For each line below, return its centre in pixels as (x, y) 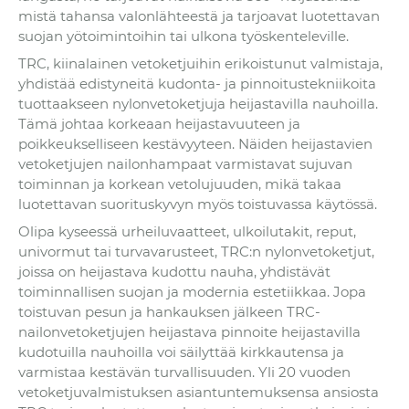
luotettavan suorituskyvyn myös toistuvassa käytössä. (198, 204)
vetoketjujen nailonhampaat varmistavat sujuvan (185, 164)
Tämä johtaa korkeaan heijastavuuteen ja (159, 124)
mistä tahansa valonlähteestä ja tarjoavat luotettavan (199, 16)
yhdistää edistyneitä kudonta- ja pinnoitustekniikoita (197, 84)
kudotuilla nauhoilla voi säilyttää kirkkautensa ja (181, 352)
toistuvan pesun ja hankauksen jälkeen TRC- (169, 312)
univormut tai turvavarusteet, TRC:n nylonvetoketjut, (196, 252)
